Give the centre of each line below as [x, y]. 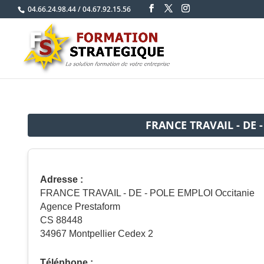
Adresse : [62, 179]
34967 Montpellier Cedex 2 [97, 234]
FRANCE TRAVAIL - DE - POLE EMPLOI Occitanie [147, 193]
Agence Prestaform [80, 207]
